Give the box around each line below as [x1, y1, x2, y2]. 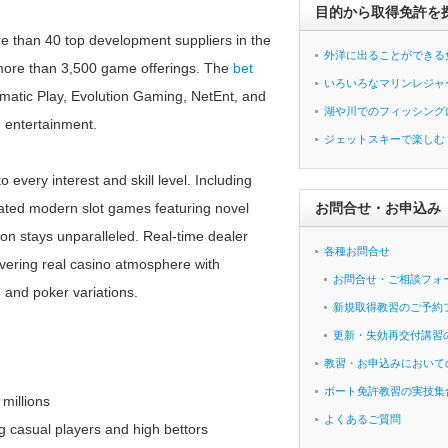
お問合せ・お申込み [315, 200, 441, 216]
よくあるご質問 [324, 413, 401, 425]
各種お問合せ [324, 245, 390, 257]
